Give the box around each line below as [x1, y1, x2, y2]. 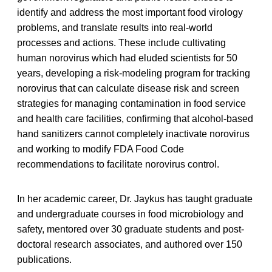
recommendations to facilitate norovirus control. [17, 158, 219, 169]
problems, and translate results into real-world [17, 22, 212, 33]
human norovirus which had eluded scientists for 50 [17, 52, 237, 63]
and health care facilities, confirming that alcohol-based [17, 113, 253, 124]
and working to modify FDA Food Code [17, 143, 184, 154]
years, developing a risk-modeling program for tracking [17, 67, 250, 78]
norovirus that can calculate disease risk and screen [17, 83, 239, 93]
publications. [17, 254, 72, 265]
